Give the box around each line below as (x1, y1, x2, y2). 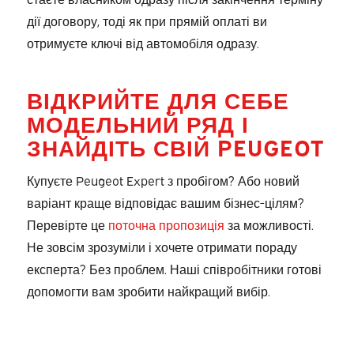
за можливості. (224, 215, 314, 233)
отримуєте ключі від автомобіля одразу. (26, 33, 259, 51)
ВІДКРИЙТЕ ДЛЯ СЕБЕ (26, 83, 289, 114)
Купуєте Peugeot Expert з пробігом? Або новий (26, 171, 299, 189)
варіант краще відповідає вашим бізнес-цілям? (26, 193, 304, 211)
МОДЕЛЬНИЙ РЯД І (26, 107, 249, 137)
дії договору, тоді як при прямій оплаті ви (26, 11, 267, 29)
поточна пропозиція (107, 215, 224, 233)
